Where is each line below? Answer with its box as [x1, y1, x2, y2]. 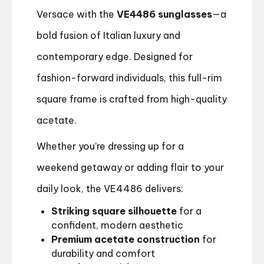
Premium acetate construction [51, 233, 200, 246]
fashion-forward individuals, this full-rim [37, 72, 222, 84]
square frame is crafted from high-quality [37, 93, 227, 105]
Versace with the [37, 8, 117, 21]
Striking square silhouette [51, 205, 177, 217]
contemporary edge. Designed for [37, 51, 193, 63]
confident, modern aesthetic [51, 219, 183, 232]
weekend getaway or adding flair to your [37, 161, 224, 174]
